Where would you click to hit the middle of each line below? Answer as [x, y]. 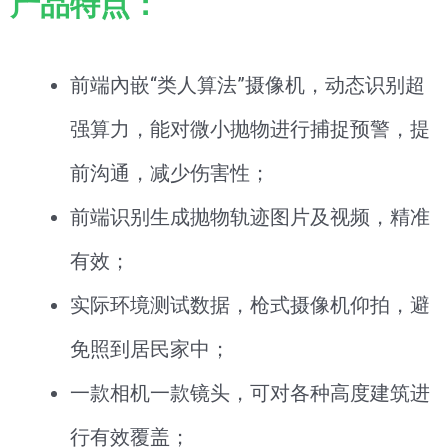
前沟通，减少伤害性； [170, 172]
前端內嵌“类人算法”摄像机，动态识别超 [247, 84]
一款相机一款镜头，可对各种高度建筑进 [250, 392]
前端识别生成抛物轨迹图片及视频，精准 [250, 216]
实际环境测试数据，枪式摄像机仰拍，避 [250, 304]
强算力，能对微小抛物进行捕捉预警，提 [250, 128]
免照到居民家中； [150, 348]
